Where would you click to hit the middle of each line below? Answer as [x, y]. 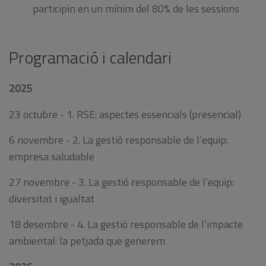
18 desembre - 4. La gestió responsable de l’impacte [126, 224]
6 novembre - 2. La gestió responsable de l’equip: [118, 140]
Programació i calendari [90, 58]
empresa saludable [52, 156]
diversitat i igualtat [52, 199]
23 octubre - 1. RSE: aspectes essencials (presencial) [125, 114]
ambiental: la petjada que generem [87, 241]
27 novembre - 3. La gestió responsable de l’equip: [121, 182]
